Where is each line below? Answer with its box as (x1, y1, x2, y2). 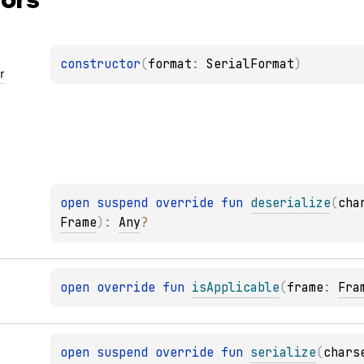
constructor (60, 56, 141, 73)
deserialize (250, 194, 331, 211)
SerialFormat (206, 56, 295, 73)
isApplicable (192, 279, 280, 296)
